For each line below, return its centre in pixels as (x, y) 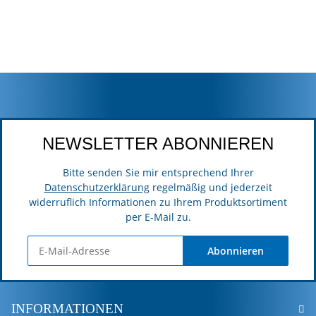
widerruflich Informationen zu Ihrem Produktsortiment (158, 202)
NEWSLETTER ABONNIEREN (158, 144)
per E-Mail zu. (158, 217)
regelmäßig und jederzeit (211, 188)
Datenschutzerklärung (97, 188)
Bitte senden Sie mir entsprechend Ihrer (158, 173)
